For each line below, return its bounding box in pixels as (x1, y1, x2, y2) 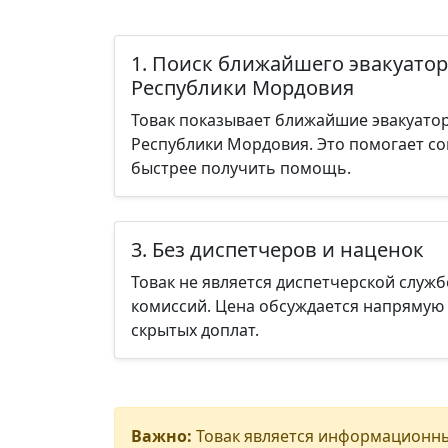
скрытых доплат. (131, 319, 259, 341)
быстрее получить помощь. (131, 157, 351, 179)
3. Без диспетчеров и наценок (131, 236, 424, 263)
